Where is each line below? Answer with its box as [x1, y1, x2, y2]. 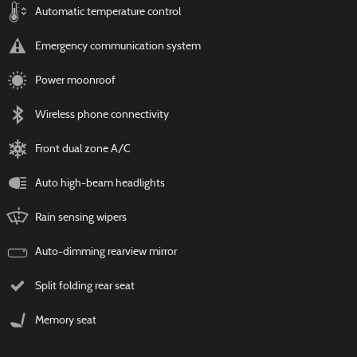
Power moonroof [35, 75, 116, 88]
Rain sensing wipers [35, 212, 127, 225]
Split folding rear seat [35, 280, 135, 293]
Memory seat [35, 315, 96, 328]
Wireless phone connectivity [35, 109, 169, 122]
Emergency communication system [35, 41, 201, 53]
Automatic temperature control [35, 6, 181, 19]
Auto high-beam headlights [35, 178, 165, 190]
